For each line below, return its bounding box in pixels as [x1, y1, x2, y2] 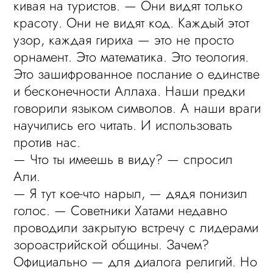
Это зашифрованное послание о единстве [13, 64, 260, 83]
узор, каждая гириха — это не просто [13, 30, 235, 49]
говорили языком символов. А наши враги [13, 98, 261, 118]
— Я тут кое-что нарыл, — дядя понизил [13, 183, 248, 203]
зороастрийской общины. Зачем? [13, 235, 210, 254]
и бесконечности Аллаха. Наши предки [13, 81, 246, 101]
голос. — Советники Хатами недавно [13, 200, 228, 220]
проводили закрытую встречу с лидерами [13, 218, 259, 237]
